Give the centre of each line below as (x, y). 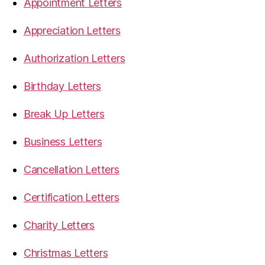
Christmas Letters (66, 253)
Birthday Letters (62, 86)
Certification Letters (72, 197)
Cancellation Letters (72, 169)
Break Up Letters (64, 114)
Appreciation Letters (72, 30)
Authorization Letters (75, 58)
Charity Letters (59, 225)
